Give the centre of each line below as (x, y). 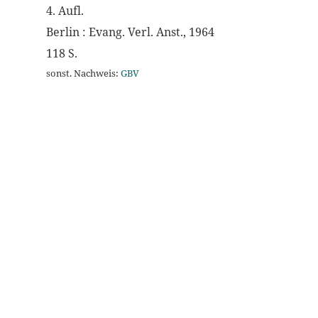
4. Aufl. (65, 11)
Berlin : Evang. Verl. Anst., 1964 (130, 32)
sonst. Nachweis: (83, 73)
